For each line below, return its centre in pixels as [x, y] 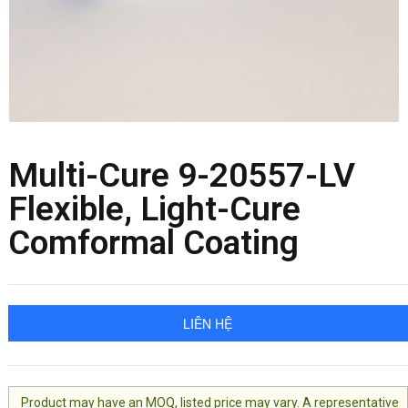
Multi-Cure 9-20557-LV [181, 176]
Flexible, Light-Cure [154, 209]
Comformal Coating [153, 243]
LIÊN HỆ [208, 324]
